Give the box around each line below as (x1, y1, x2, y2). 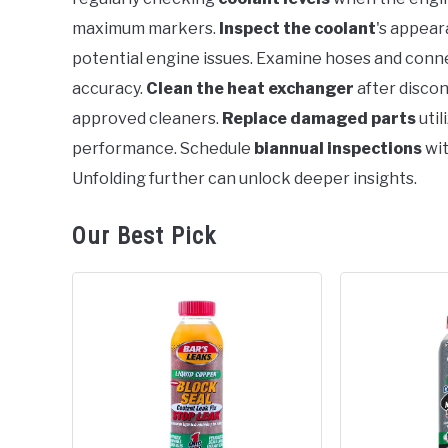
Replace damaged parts (222, 109, 416, 128)
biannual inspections (254, 139, 422, 158)
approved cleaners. (72, 109, 222, 128)
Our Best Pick (72, 222, 216, 250)
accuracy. (72, 79, 146, 98)
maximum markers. (72, 19, 219, 38)
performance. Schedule (72, 139, 254, 158)
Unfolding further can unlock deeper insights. (72, 169, 417, 188)
